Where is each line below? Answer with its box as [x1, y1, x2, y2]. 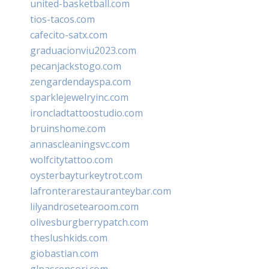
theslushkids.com [30, 231, 107, 244]
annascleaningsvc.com [30, 137, 130, 151]
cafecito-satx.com [30, 28, 107, 41]
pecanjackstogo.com [30, 59, 121, 73]
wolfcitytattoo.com [30, 153, 113, 166]
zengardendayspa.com [30, 74, 131, 88]
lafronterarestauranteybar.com [30, 184, 171, 198]
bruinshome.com [30, 121, 106, 135]
